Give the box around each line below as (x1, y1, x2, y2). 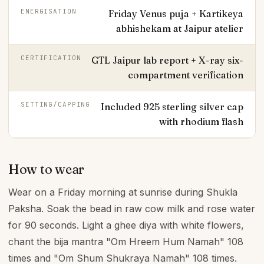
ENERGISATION (21, 7, 77, 15)
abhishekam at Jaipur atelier (116, 22, 243, 34)
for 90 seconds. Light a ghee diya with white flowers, (8, 219, 244, 231)
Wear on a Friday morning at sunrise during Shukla (8, 186, 237, 198)
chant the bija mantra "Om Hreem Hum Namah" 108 (8, 236, 243, 247)
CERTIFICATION (21, 54, 81, 62)
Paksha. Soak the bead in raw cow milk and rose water (8, 203, 255, 214)
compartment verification (128, 69, 243, 81)
